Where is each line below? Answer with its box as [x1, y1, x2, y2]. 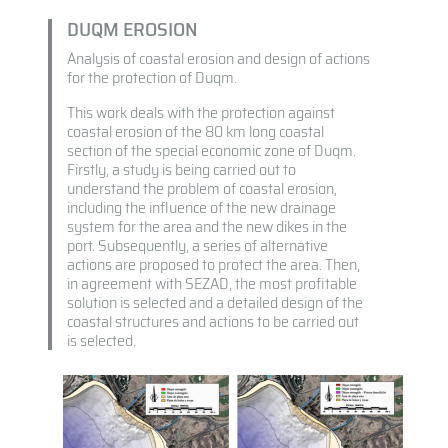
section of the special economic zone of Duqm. [66, 138, 356, 164]
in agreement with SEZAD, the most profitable [66, 271, 357, 297]
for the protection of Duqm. [66, 65, 237, 91]
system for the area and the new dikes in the [66, 214, 347, 240]
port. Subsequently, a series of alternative [66, 233, 328, 259]
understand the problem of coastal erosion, [66, 176, 337, 202]
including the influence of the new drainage [66, 195, 336, 221]
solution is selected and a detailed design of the [66, 290, 363, 316]
